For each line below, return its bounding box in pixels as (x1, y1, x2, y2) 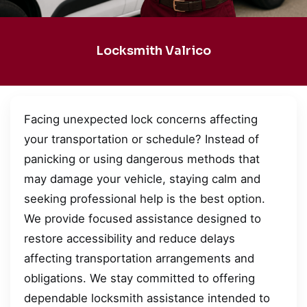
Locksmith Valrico (96, 43, 211, 59)
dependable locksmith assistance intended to (24, 291, 270, 305)
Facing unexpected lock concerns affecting (24, 112, 258, 126)
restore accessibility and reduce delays (24, 231, 235, 245)
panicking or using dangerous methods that (24, 151, 260, 166)
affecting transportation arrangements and (24, 251, 254, 265)
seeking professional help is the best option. (24, 191, 265, 206)
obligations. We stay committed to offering (24, 271, 255, 285)
